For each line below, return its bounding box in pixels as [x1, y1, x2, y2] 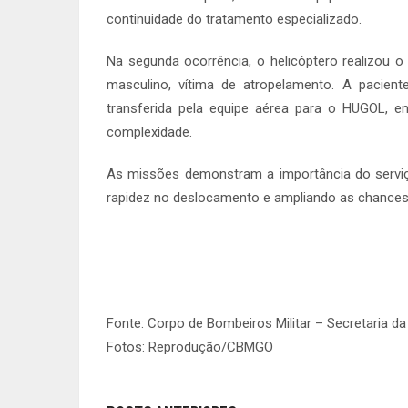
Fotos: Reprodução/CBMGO [107, 339, 273, 355]
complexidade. [107, 124, 192, 140]
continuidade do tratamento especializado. [107, 11, 362, 27]
